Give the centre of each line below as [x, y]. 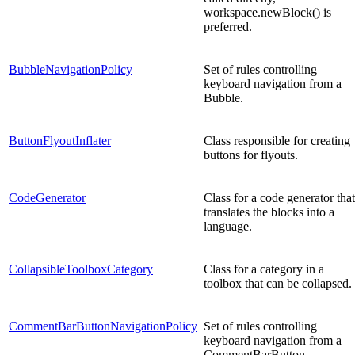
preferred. [228, 26]
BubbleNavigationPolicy [71, 69]
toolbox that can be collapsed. [278, 283]
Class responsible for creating [277, 140]
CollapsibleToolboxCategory [81, 269]
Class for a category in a [264, 269]
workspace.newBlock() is [267, 12]
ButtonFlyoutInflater [60, 140]
